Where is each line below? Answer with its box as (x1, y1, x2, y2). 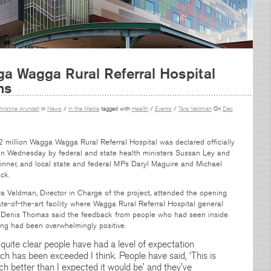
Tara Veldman (178, 105, 212, 113)
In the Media (68, 105, 99, 113)
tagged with (99, 105, 132, 113)
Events (155, 105, 172, 113)
